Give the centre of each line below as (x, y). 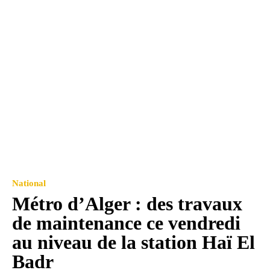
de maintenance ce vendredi (126, 223)
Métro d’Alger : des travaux (127, 204)
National (29, 184)
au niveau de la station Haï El (133, 243)
